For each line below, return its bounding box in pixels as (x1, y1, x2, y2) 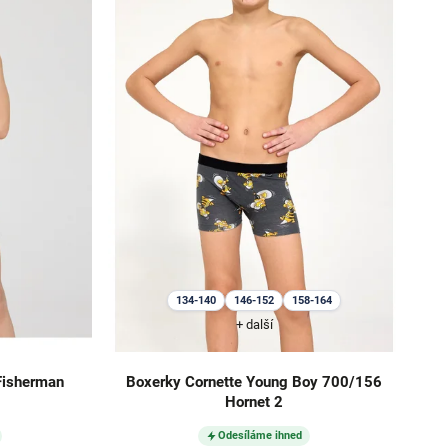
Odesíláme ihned (218, 429, 303, 443)
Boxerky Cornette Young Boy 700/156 (126, 373, 383, 392)
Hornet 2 (225, 393, 284, 412)
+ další (235, 317, 273, 333)
